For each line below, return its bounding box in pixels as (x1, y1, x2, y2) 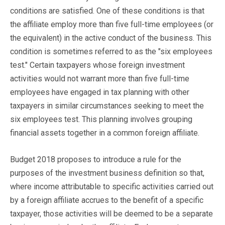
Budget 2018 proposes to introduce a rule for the (10, 154, 181, 164)
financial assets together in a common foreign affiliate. (10, 128, 199, 138)
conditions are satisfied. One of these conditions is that (10, 6, 204, 16)
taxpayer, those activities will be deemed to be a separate (10, 208, 213, 218)
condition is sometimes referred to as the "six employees (10, 46, 212, 56)
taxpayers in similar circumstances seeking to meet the (10, 100, 204, 110)
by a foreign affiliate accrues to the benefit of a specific (10, 195, 203, 205)
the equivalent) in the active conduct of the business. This (10, 33, 211, 43)
